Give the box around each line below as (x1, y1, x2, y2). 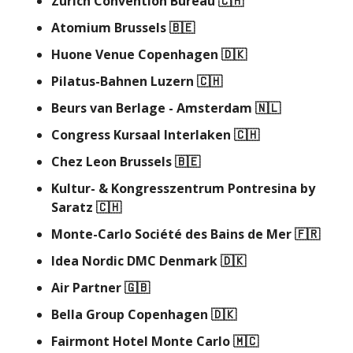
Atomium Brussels (51, 19, 169, 37)
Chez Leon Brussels (51, 153, 175, 171)
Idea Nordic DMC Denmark (51, 252, 221, 270)
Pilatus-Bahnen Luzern (51, 72, 197, 91)
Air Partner (51, 279, 124, 297)
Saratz (51, 199, 96, 217)
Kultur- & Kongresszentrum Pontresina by (51, 180, 315, 198)
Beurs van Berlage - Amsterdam (51, 99, 255, 117)
